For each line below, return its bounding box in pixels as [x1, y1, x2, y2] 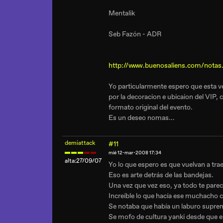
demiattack [65, 139, 95, 147]
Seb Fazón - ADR [109, 30, 162, 38]
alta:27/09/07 [65, 157, 102, 165]
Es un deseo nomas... [109, 113, 175, 122]
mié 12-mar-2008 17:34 [109, 150, 161, 156]
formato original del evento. [109, 103, 193, 111]
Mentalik [109, 9, 135, 17]
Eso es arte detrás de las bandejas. [109, 171, 214, 179]
